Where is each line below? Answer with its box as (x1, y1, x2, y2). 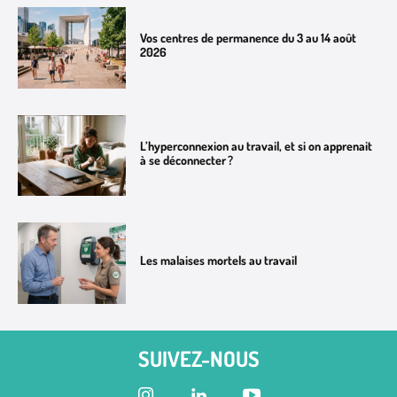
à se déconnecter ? (140, 152, 234, 167)
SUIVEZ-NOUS (137, 345, 260, 373)
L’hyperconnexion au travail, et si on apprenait (140, 137, 373, 153)
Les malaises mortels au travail (140, 253, 298, 269)
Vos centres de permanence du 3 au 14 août (140, 29, 357, 45)
